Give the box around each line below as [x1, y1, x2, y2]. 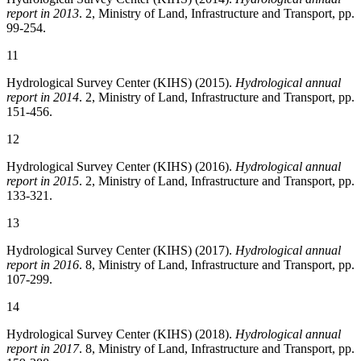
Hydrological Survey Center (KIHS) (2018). [6, 327, 235, 342]
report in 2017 [6, 342, 79, 356]
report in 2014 [6, 90, 79, 105]
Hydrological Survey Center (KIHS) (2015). [6, 76, 235, 90]
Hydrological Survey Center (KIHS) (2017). [6, 243, 235, 258]
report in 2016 [6, 258, 79, 272]
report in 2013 [6, 6, 79, 21]
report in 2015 [6, 174, 79, 189]
